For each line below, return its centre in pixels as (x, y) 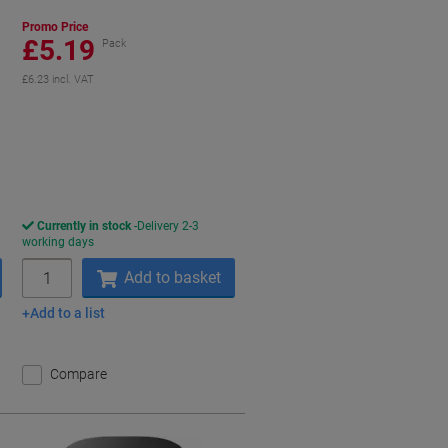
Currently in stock (84, 226)
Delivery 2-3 (168, 226)
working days (58, 242)
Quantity (48, 266)
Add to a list (68, 313)
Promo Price (55, 27)
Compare (79, 374)
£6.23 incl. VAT (58, 79)
